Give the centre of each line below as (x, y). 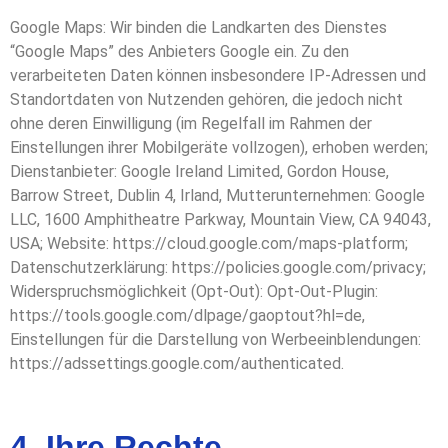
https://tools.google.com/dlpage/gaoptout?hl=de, (187, 316)
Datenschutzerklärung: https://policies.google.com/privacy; (218, 268)
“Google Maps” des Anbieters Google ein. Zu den (179, 52)
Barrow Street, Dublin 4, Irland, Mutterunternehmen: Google (217, 196)
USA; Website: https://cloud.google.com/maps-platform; (209, 244)
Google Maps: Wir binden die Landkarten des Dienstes (198, 28)
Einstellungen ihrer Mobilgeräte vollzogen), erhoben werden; (219, 148)
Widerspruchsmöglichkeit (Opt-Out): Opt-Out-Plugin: (194, 292)
